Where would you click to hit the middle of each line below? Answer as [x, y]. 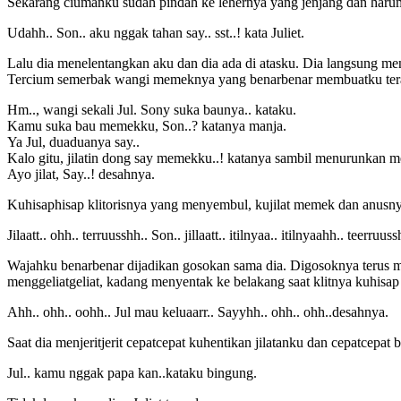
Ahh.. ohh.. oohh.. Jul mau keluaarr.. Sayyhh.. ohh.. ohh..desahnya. [198, 311]
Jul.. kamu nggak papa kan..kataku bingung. [132, 372]
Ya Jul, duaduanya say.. [73, 141]
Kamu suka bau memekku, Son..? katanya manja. [147, 125]
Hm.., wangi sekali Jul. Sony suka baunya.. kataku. [152, 109]
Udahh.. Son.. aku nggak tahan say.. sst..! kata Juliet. [156, 32]
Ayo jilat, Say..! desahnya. [81, 174]
